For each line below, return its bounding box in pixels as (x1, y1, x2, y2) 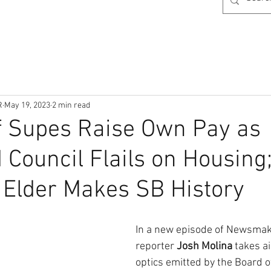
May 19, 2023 (4, 100, 50, 111)
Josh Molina (177, 240, 235, 253)
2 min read (52, 100, 90, 111)
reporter (135, 240, 177, 253)
